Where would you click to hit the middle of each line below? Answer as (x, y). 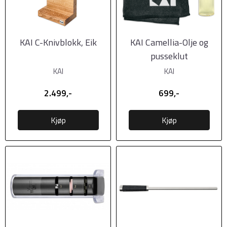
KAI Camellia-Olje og (169, 42)
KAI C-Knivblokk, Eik (58, 42)
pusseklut (169, 56)
